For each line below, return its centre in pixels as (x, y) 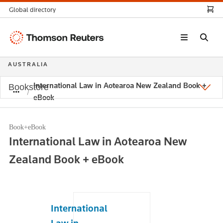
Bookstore (29, 87)
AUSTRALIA (28, 64)
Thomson (25, 36)
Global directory (32, 10)
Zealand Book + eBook (66, 159)
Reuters (22, 48)
